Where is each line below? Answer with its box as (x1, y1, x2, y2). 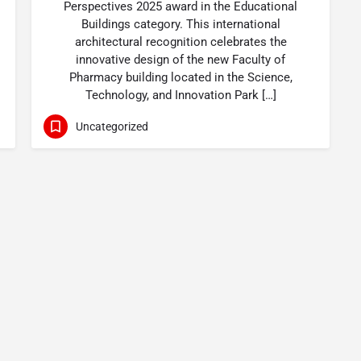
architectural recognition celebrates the (74, 35, 287, 49)
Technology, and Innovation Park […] (85, 88, 276, 102)
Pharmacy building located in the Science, (68, 70, 293, 85)
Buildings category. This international (81, 17, 280, 31)
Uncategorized (76, 119, 148, 133)
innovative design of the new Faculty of (76, 52, 285, 67)
